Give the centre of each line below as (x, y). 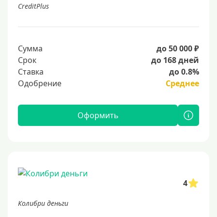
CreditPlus (33, 6)
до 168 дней (175, 60)
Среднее (182, 84)
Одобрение (40, 84)
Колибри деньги (43, 203)
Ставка (31, 72)
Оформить (98, 116)
